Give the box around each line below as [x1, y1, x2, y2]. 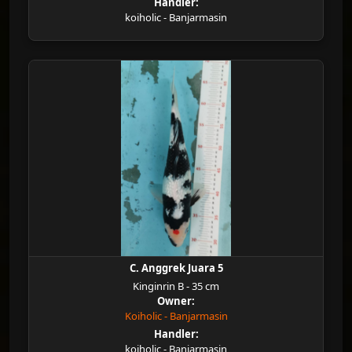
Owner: [157, 294, 195, 308]
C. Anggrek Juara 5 [129, 261, 223, 275]
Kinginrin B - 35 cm [133, 279, 219, 293]
